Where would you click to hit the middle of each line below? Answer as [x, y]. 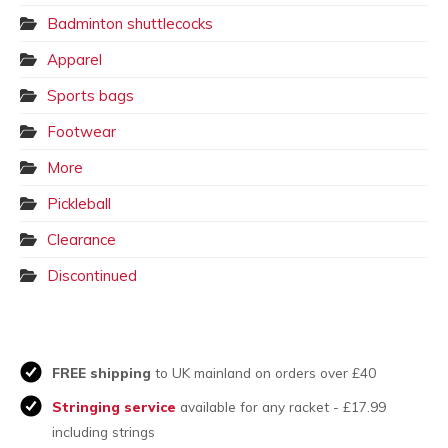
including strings [103, 431]
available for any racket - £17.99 [281, 406]
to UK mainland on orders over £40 [263, 372]
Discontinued [92, 275]
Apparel [74, 59]
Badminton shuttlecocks [130, 23]
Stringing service [114, 406]
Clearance [81, 239]
